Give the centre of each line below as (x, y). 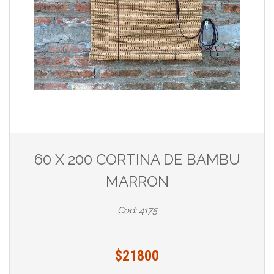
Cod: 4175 (137, 211)
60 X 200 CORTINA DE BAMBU (137, 160)
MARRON (137, 182)
